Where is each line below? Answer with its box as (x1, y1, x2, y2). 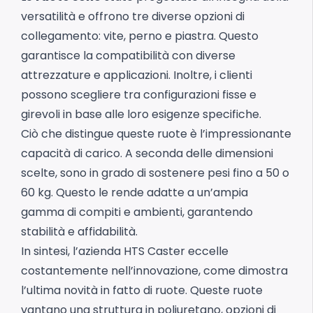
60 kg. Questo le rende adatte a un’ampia (21, 184, 248, 201)
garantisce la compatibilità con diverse (21, 48, 235, 64)
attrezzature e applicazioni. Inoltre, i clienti (21, 67, 252, 83)
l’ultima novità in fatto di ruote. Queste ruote (21, 282, 263, 298)
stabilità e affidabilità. (21, 224, 138, 240)
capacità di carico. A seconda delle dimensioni (21, 145, 273, 161)
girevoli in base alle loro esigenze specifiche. (21, 106, 261, 122)
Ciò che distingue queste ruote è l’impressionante (21, 126, 291, 142)
